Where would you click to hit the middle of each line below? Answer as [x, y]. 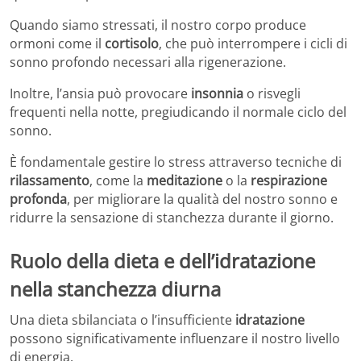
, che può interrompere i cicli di [253, 44]
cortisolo [132, 44]
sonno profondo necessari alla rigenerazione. [148, 62]
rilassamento [50, 181]
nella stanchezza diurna [115, 289]
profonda [38, 199]
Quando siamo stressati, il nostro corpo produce [158, 25]
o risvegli [272, 94]
